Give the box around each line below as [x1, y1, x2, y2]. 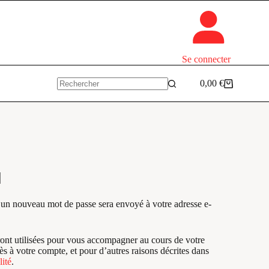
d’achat [199, 93, 227, 104]
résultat [56, 100, 83, 110]
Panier [199, 82, 223, 93]
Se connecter [182, 54, 231, 64]
